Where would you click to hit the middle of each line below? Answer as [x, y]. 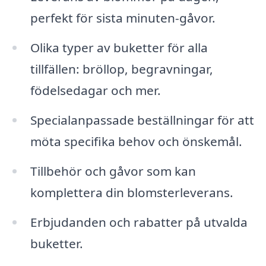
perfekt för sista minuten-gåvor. [123, 18]
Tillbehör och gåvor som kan [113, 171]
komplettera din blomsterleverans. [132, 192]
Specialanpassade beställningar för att [142, 120]
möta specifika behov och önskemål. [136, 141]
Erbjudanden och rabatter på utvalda [139, 222]
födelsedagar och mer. [95, 91]
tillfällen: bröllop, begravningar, [121, 69]
